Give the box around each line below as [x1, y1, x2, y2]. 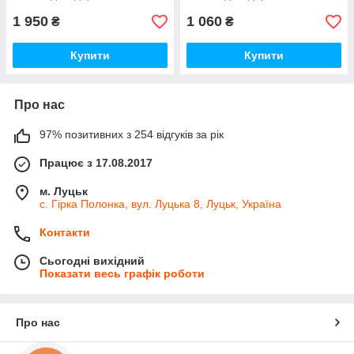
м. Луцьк [40, 185, 88, 198]
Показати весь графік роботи [40, 267, 205, 281]
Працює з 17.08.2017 [40, 156, 153, 170]
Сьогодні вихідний [40, 254, 145, 268]
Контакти [40, 226, 90, 239]
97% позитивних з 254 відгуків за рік [40, 128, 224, 141]
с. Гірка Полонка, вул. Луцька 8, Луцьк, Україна [40, 198, 281, 211]
